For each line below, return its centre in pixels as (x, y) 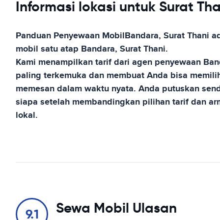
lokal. (27, 115)
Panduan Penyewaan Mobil (70, 35)
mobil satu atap (48, 49)
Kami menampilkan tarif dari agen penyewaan (110, 62)
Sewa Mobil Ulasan (116, 208)
